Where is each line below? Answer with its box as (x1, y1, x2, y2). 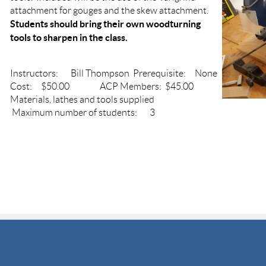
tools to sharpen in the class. (10, 31, 128, 43)
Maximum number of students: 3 (10, 107, 155, 118)
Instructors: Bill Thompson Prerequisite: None (10, 68, 217, 78)
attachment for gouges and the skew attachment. (10, 5, 210, 15)
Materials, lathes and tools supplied (10, 94, 199, 104)
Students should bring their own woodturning (10, 18, 201, 29)
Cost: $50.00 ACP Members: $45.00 (10, 81, 194, 91)
